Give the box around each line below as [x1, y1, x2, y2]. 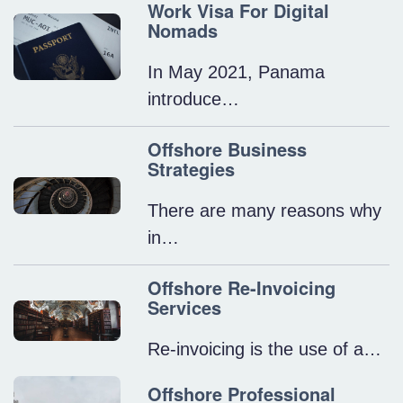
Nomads [148, 17, 229, 44]
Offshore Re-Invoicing [148, 274, 336, 301]
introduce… [148, 89, 240, 110]
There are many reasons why [148, 201, 382, 221]
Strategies [148, 156, 236, 183]
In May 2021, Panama [148, 62, 326, 83]
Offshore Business [148, 136, 308, 163]
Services [148, 294, 222, 321]
